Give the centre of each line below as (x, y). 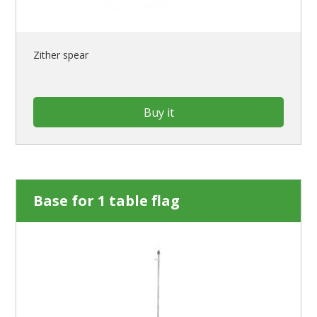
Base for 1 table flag (107, 201)
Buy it (158, 112)
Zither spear (61, 55)
